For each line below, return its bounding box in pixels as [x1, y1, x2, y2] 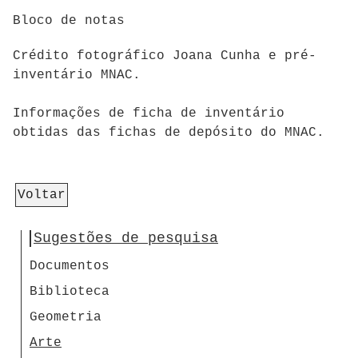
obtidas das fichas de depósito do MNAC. [13, 125, 324, 141]
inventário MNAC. [13, 68, 141, 83]
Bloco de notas [13, 13, 125, 28]
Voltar [18, 188, 66, 203]
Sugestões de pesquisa [34, 230, 218, 247]
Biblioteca [30, 284, 109, 300]
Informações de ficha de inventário [13, 106, 284, 121]
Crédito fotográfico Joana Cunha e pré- [13, 49, 316, 64]
